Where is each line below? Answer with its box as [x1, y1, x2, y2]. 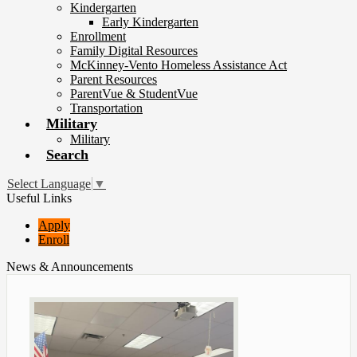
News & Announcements [6, 260, 133, 274]
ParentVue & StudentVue [70, 87, 198, 100]
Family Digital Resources [70, 44, 198, 57]
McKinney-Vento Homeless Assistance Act [70, 58, 287, 72]
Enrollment [70, 29, 126, 43]
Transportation [70, 101, 143, 115]
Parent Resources [70, 73, 157, 86]
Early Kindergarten [102, 15, 198, 29]
